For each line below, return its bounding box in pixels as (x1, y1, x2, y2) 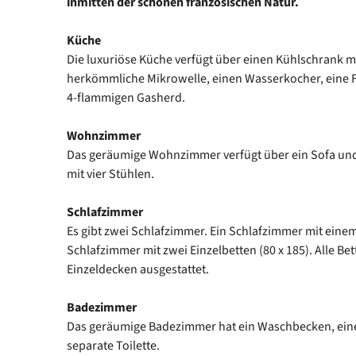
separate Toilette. (67, 336, 160, 354)
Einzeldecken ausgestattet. (67, 260, 209, 278)
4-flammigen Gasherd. (67, 88, 185, 106)
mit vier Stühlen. (67, 164, 154, 183)
